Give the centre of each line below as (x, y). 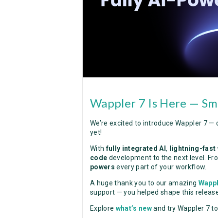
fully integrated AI (136, 148)
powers (103, 167)
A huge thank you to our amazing (144, 183)
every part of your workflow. (162, 167)
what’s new (134, 208)
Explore (103, 208)
